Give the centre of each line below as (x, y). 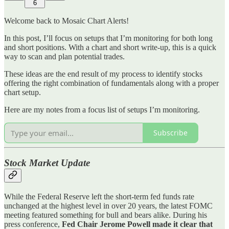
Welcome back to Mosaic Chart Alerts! (66, 20)
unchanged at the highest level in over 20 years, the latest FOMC (108, 205)
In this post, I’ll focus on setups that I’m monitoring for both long (108, 38)
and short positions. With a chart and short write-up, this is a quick (110, 47)
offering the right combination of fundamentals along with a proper (111, 83)
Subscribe (170, 133)
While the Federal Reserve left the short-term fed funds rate (99, 196)
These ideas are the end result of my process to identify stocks (103, 74)
